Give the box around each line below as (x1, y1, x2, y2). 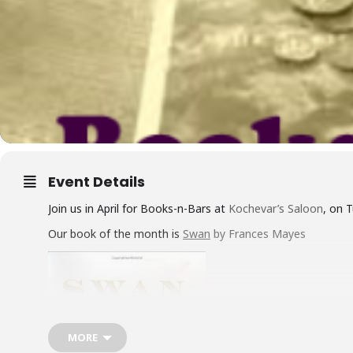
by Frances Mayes (210, 226, 306, 242)
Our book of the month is (48, 226, 183, 242)
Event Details (48, 172, 145, 192)
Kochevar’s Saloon (229, 201, 323, 217)
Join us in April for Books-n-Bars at (48, 201, 229, 217)
